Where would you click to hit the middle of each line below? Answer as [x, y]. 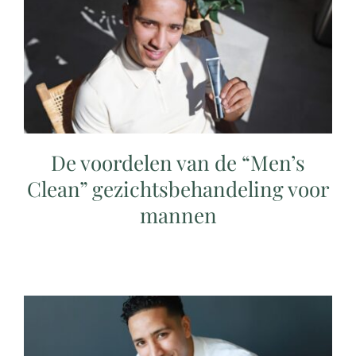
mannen [178, 215]
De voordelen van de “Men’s [178, 162]
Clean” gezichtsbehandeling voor [178, 188]
